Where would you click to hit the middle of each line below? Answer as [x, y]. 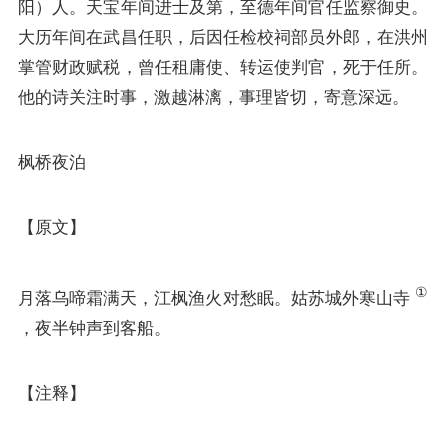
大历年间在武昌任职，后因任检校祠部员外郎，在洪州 [223, 37]
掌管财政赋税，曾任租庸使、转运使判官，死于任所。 [223, 67]
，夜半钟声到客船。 [94, 327]
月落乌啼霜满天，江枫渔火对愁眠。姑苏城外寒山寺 [216, 297]
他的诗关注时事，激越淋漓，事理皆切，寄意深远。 [213, 97]
